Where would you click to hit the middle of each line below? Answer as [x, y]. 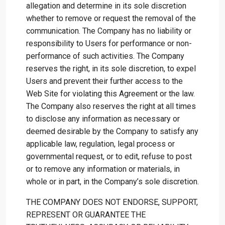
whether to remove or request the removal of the [111, 18]
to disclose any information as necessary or [103, 119]
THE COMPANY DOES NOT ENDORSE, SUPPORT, [112, 202]
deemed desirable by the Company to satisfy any [112, 131]
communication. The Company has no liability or [109, 31]
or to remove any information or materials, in [103, 169]
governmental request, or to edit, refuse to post [109, 156]
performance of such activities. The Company [105, 56]
